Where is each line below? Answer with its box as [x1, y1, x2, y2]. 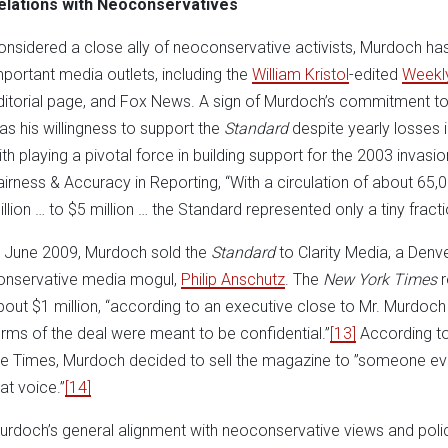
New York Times [323, 269, 437, 289]
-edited [349, 64, 402, 84]
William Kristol [252, 64, 349, 84]
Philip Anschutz [181, 269, 285, 289]
